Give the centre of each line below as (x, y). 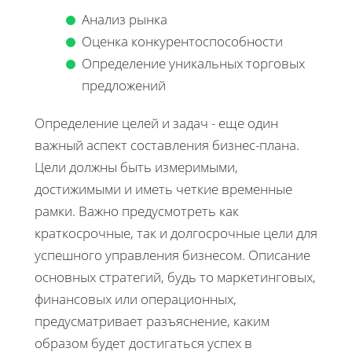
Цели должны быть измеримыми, (136, 167)
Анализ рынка (125, 19)
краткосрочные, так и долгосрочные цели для (176, 233)
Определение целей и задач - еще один (156, 123)
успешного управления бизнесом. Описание (172, 255)
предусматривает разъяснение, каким (152, 321)
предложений (124, 85)
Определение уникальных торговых (193, 63)
